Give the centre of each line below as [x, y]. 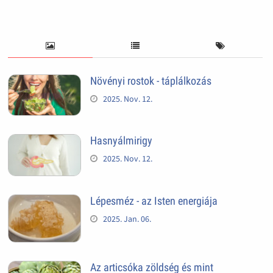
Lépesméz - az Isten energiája [154, 200]
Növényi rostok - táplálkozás [151, 80]
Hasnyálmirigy [121, 141]
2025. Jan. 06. [127, 218]
